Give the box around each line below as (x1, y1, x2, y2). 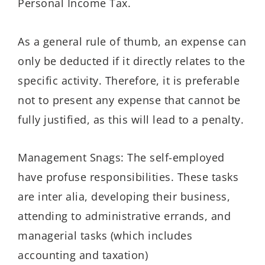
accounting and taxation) (18, 248, 148, 263)
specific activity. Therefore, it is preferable (18, 73, 240, 88)
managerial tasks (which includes (18, 228, 192, 243)
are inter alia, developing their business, (18, 189, 230, 204)
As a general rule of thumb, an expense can (18, 34, 246, 49)
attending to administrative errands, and (18, 209, 231, 224)
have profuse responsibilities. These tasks (18, 170, 238, 185)
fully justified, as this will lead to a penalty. (18, 112, 244, 127)
